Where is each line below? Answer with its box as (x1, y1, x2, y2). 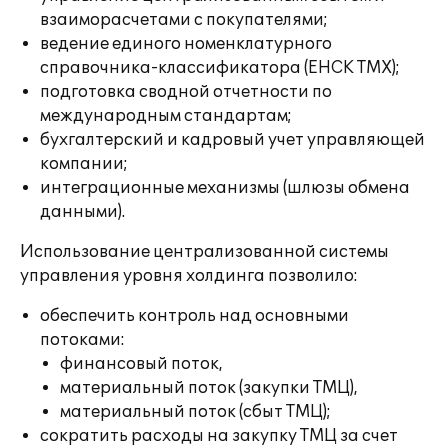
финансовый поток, (60, 354, 223, 374)
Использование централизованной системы (20, 242, 389, 262)
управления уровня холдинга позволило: (20, 266, 358, 286)
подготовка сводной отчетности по (40, 82, 332, 102)
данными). (40, 202, 125, 222)
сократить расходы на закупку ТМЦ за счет (40, 426, 398, 446)
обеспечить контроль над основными (40, 306, 349, 326)
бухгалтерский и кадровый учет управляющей (40, 130, 425, 150)
